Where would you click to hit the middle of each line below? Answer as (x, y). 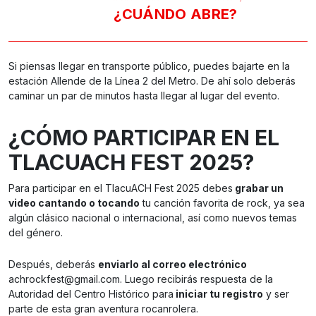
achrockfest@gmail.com (64, 279)
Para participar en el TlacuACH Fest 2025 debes (121, 188)
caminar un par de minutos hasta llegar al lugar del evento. (144, 96)
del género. (36, 233)
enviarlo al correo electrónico (172, 265)
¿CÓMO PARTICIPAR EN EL (144, 138)
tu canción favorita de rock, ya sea (222, 203)
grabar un (258, 188)
